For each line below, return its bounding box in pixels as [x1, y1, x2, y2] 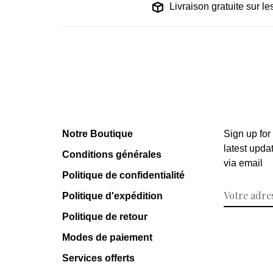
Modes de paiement [62, 232, 152, 243]
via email [224, 157, 263, 168]
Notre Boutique [62, 128, 133, 139]
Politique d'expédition [62, 190, 163, 201]
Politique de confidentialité [62, 169, 185, 180]
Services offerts [62, 252, 135, 263]
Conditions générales [62, 149, 161, 160]
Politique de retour [62, 211, 147, 222]
